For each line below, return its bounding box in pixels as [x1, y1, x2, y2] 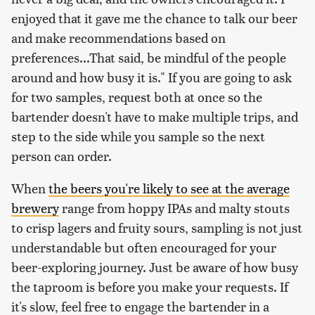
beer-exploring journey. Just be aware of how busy [11, 258, 298, 276]
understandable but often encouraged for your [11, 238, 276, 257]
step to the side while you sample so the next [11, 127, 265, 146]
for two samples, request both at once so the [11, 88, 262, 106]
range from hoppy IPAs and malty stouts [59, 199, 290, 217]
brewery [11, 199, 59, 217]
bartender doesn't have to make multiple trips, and [11, 108, 298, 126]
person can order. [11, 147, 112, 165]
